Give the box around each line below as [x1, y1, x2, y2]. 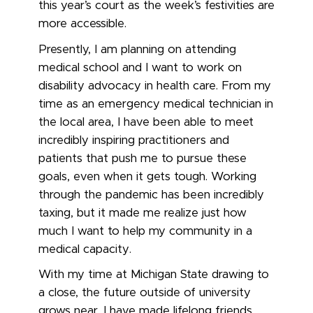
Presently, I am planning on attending [38, 43, 236, 55]
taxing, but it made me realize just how [38, 207, 247, 219]
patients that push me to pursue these [38, 152, 247, 164]
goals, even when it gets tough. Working [38, 170, 256, 182]
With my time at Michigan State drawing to [38, 269, 269, 281]
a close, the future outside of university [38, 287, 251, 299]
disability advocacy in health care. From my [38, 80, 271, 92]
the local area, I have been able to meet [38, 116, 254, 128]
